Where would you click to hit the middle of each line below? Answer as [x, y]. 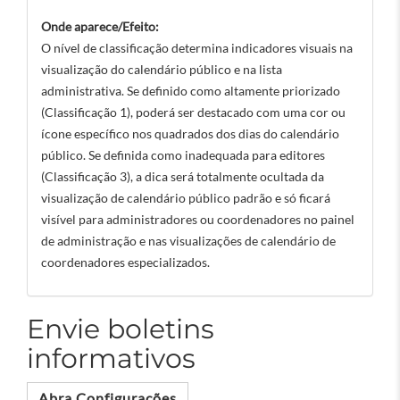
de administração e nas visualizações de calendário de [188, 241]
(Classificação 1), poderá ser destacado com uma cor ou [193, 112]
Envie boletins [121, 329]
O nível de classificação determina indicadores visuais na [197, 48]
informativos [111, 358]
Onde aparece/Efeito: [100, 26]
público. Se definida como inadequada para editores [183, 155]
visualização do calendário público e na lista [162, 69]
